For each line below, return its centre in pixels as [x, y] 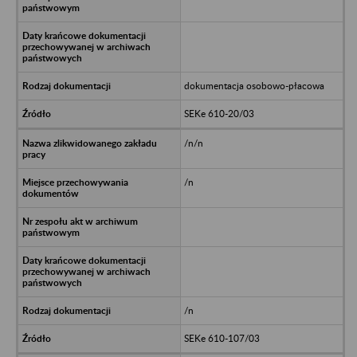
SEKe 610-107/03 [222, 338]
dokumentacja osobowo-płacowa [254, 85]
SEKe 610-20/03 [219, 113]
